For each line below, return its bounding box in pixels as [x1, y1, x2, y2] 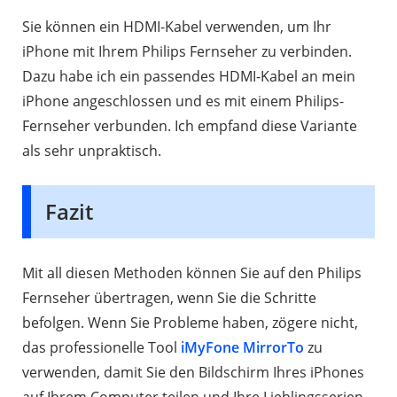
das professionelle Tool [22, 337, 181, 357]
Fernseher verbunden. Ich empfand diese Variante [22, 115, 357, 136]
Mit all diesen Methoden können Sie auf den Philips [22, 262, 362, 283]
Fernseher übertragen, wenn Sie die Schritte [22, 287, 316, 307]
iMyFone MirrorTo [181, 337, 304, 357]
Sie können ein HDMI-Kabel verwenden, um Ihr [22, 16, 331, 36]
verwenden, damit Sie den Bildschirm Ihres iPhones [22, 362, 364, 382]
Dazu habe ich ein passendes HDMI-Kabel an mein [22, 66, 355, 86]
